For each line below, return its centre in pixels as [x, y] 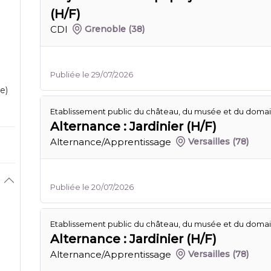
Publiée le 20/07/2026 [92, 187]
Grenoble [106, 29]
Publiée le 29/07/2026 [92, 74]
